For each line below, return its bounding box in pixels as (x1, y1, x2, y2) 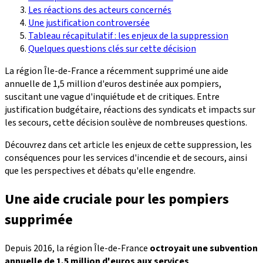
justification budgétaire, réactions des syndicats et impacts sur (5, 103, 255, 116)
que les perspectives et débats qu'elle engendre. (5, 164, 195, 177)
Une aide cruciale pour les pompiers (5, 188, 229, 210)
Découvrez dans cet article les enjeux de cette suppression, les (5, 138, 252, 151)
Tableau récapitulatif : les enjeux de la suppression (28, 29, 228, 42)
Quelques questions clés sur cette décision (28, 42, 196, 55)
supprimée (5, 209, 73, 230)
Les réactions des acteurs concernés (28, 3, 171, 16)
